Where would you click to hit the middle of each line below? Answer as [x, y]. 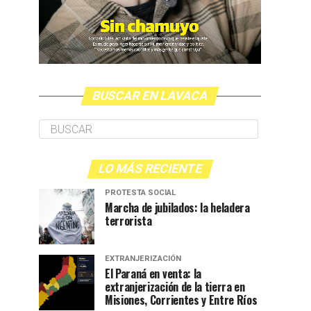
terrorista [128, 221]
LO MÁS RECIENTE [150, 169]
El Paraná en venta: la [153, 274]
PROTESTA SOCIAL [140, 193]
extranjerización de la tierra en [175, 287]
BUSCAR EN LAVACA [150, 96]
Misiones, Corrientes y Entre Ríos [181, 300]
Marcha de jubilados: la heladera [177, 208]
